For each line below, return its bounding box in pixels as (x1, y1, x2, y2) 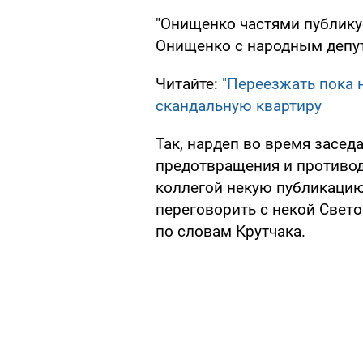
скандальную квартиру (156, 96, 322, 116)
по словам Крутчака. (156, 222, 305, 241)
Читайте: (156, 75, 222, 94)
